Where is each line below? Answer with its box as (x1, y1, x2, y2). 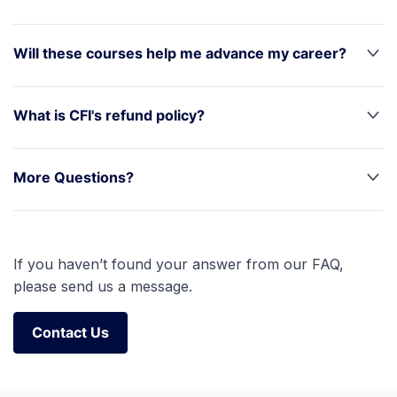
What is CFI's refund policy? (13, 105, 205, 124)
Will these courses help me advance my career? (13, 43, 346, 62)
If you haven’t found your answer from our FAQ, (13, 254, 344, 273)
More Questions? (13, 167, 134, 186)
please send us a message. (13, 276, 192, 295)
